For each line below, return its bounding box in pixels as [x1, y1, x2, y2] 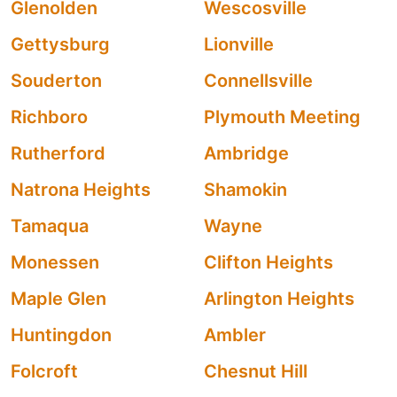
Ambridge [204, 143, 289, 164]
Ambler [204, 324, 266, 346]
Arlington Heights [204, 288, 354, 309]
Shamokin [204, 179, 287, 200]
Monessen [11, 252, 99, 273]
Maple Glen [11, 288, 106, 309]
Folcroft [11, 361, 78, 382]
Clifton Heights [204, 252, 333, 273]
